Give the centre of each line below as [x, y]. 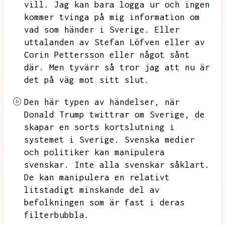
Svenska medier [160, 140]
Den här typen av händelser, [92, 102]
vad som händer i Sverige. [87, 30]
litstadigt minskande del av [92, 190]
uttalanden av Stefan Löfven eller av [115, 42]
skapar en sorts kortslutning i [99, 127]
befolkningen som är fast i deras [104, 202]
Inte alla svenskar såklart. [142, 165]
